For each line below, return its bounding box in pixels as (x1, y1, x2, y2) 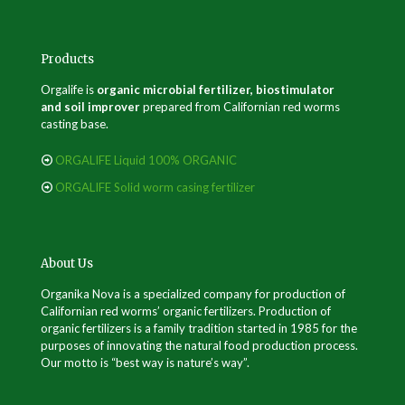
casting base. (41, 117, 108, 131)
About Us (41, 256, 93, 271)
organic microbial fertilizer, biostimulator (97, 82, 334, 97)
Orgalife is (41, 82, 97, 97)
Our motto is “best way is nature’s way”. (41, 355, 250, 370)
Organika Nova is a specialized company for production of (41, 287, 345, 301)
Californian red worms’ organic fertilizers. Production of (41, 304, 331, 318)
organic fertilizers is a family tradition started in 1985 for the (41, 321, 357, 335)
